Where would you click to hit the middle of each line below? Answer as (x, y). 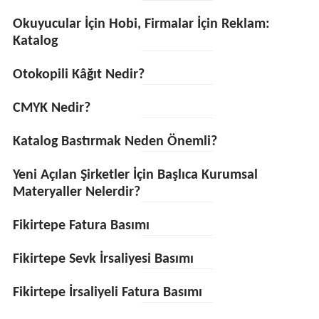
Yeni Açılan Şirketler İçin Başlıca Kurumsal (135, 175)
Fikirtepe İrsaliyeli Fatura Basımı (107, 293)
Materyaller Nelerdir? (76, 192)
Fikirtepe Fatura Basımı (81, 226)
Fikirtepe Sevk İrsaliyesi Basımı (103, 259)
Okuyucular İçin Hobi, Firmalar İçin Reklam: (141, 24)
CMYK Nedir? (51, 108)
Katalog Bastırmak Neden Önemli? (115, 142)
